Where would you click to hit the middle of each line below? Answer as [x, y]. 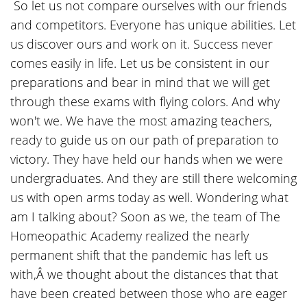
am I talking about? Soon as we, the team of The [145, 217]
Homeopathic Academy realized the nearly [130, 236]
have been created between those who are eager [149, 294]
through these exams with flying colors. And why [145, 102]
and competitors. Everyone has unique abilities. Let [153, 25]
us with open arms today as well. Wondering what [149, 198]
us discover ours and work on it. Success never [142, 44]
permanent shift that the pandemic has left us [139, 255]
